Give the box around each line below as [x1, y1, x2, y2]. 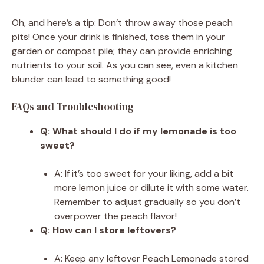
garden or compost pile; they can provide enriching [12, 44, 232, 57]
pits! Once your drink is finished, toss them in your [12, 30, 225, 43]
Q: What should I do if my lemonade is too [40, 124, 236, 137]
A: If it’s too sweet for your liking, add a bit [54, 167, 233, 180]
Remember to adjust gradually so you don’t [54, 195, 240, 208]
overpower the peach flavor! [54, 209, 177, 222]
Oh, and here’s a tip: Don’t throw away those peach [12, 16, 233, 29]
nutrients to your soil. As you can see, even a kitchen [12, 58, 238, 71]
